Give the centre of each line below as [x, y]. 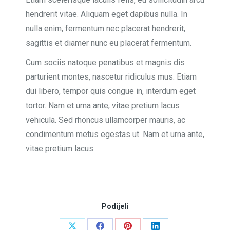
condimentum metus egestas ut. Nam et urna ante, [115, 134]
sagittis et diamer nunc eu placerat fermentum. [109, 43]
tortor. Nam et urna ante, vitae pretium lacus [103, 105]
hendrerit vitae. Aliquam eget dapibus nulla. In [107, 14]
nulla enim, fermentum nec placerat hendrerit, [106, 28]
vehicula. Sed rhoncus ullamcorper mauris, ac [106, 120]
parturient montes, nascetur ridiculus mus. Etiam [111, 76]
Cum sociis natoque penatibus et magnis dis [105, 62]
